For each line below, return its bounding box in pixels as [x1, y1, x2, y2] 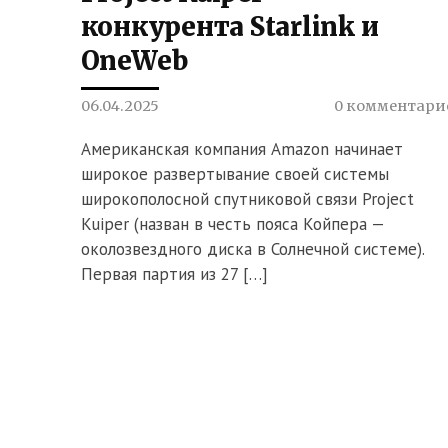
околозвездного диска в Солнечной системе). [80, 237, 424, 260]
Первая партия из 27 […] [80, 262, 268, 285]
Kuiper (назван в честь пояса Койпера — [80, 212, 384, 235]
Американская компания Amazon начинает [80, 137, 403, 160]
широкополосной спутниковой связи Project [80, 187, 414, 210]
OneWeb [80, 45, 189, 78]
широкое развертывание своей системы [80, 162, 389, 185]
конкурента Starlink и [80, 11, 379, 44]
